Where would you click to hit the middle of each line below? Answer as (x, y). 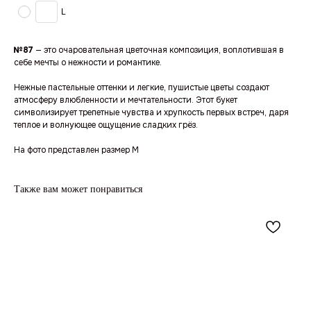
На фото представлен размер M (76, 150)
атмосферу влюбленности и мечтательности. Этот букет (126, 100)
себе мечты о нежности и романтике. (88, 63)
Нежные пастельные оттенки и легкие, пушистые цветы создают (142, 88)
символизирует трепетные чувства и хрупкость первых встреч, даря (151, 113)
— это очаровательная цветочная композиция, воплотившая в (159, 50)
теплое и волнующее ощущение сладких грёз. (106, 125)
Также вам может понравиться (78, 190)
